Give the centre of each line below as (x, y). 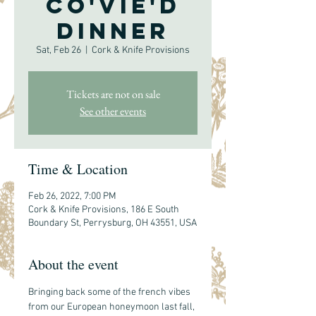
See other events (113, 111)
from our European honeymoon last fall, (113, 307)
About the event (73, 264)
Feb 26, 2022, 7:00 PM (72, 196)
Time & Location (78, 169)
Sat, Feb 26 (59, 50)
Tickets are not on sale (113, 94)
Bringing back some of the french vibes (110, 292)
